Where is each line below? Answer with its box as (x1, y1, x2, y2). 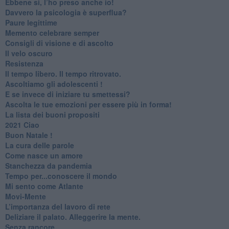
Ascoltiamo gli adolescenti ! (5, 78, 103, 89)
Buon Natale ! (5, 129, 53, 140)
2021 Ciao (5, 119, 39, 130)
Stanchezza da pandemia (5, 160, 92, 171)
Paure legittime (5, 17, 57, 28)
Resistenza (5, 58, 43, 68)
